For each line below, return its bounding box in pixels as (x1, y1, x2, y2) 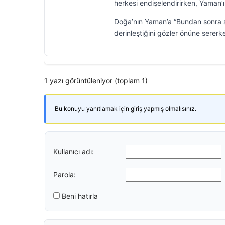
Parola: (53, 170, 76, 179)
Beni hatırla (62, 192, 98, 200)
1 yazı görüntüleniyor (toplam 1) (44, 76, 148, 85)
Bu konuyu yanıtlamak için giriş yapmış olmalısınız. (55, 105, 196, 113)
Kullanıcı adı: (53, 147, 94, 156)
